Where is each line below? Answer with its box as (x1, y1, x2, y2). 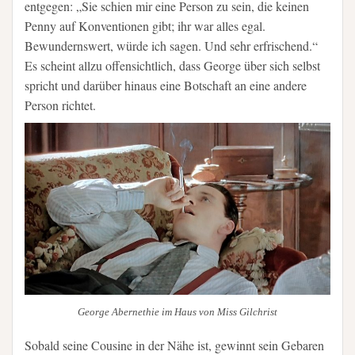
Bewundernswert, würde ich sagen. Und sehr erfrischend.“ (25, 37, 318, 55)
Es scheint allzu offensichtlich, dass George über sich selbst (25, 57, 320, 74)
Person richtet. (25, 97, 96, 114)
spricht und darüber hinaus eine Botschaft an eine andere (25, 77, 307, 94)
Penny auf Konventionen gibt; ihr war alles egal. (25, 17, 265, 35)
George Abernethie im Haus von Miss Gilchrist (78, 305, 277, 318)
